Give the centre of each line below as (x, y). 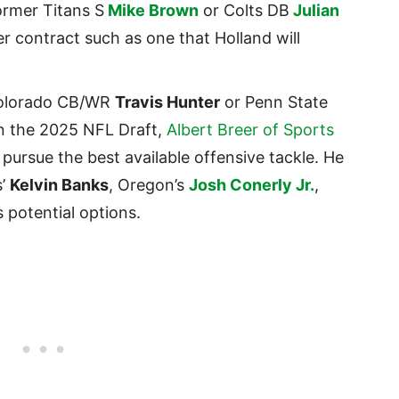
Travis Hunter (167, 102)
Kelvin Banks (59, 185)
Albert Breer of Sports (250, 130)
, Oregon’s (149, 185)
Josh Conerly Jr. (252, 185)
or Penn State (274, 102)
